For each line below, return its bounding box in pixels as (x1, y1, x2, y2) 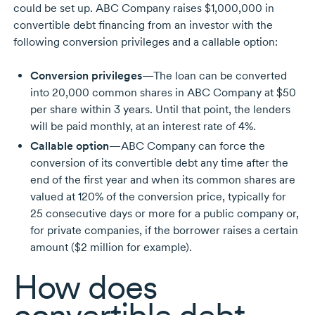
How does (13, 266, 157, 308)
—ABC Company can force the (108, 139, 265, 153)
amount (30, 240, 71, 255)
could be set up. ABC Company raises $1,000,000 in (13, 1, 274, 15)
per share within (30, 103, 114, 117)
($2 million (70, 240, 124, 255)
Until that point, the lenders (152, 103, 290, 117)
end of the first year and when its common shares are (30, 173, 295, 187)
